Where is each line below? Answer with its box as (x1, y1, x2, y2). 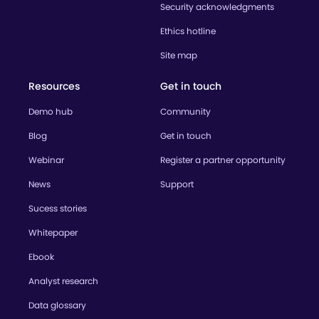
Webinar (28, 154, 64, 167)
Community (160, 105, 211, 118)
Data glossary (28, 299, 86, 312)
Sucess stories (28, 202, 87, 215)
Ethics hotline (160, 25, 216, 38)
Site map (160, 49, 197, 62)
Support (160, 178, 194, 191)
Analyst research (28, 275, 98, 288)
